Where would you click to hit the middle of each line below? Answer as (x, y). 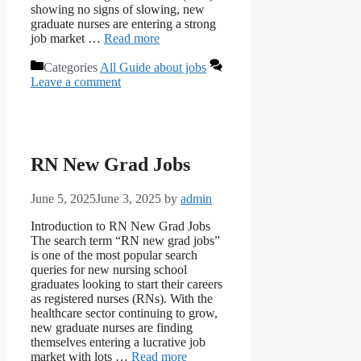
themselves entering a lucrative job (118, 342)
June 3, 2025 (129, 199)
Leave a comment (76, 82)
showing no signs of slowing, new (118, 10)
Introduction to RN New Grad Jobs (120, 226)
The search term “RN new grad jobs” (125, 241)
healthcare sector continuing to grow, (124, 313)
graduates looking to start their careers (127, 284)
